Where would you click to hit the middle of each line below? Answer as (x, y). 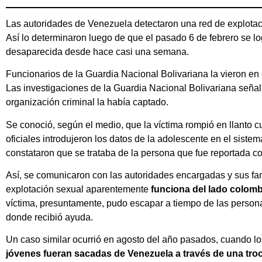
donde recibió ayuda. (49, 217)
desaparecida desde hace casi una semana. (97, 51)
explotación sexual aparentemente (77, 189)
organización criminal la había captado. (87, 102)
